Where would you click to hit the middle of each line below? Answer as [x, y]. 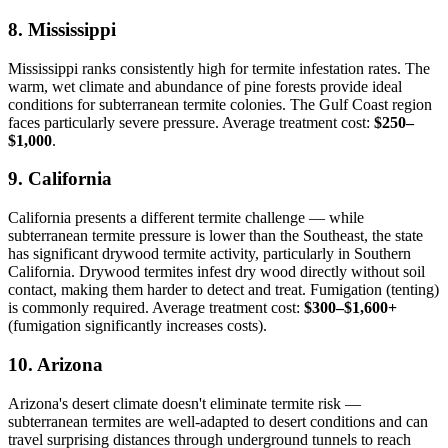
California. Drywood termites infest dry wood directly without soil [216, 272]
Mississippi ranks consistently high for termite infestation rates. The [219, 68]
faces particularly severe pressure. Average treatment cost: [191, 122]
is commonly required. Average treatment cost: [156, 308]
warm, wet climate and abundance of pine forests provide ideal [205, 86]
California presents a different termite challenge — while [186, 218]
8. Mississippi [62, 29]
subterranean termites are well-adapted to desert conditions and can [218, 421]
